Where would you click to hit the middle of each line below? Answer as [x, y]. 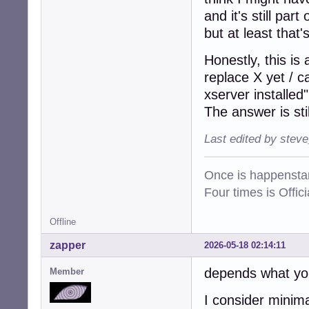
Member [67, 271]
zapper [68, 245]
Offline [63, 221]
